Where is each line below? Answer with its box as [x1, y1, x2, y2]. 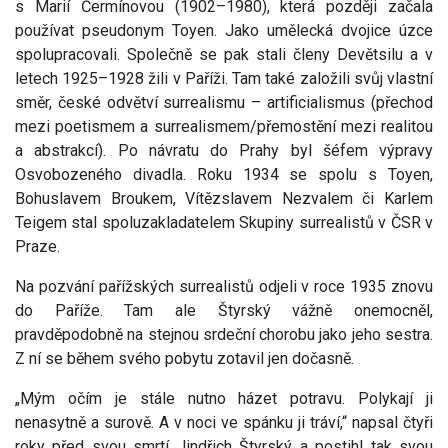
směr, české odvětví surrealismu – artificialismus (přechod [15, 93, 433, 113]
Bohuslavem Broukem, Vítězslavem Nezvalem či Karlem [15, 189, 433, 209]
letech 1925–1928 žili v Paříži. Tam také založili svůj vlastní [15, 69, 433, 89]
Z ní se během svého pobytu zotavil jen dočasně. [15, 349, 354, 369]
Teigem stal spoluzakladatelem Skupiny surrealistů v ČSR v [15, 213, 433, 233]
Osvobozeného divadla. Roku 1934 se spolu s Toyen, [15, 165, 433, 185]
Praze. [15, 237, 60, 257]
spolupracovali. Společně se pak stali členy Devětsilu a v [15, 45, 433, 65]
